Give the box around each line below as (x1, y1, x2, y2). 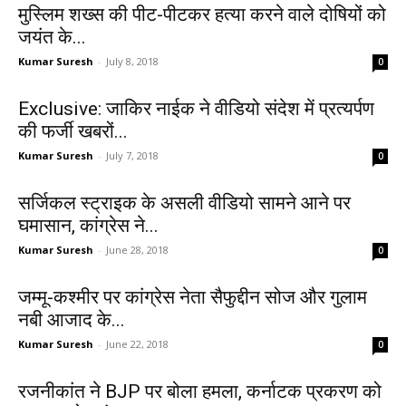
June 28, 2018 (106, 243, 169, 256)
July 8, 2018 (106, 54, 159, 68)
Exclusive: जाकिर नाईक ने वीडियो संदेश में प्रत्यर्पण (18, 98, 374, 120)
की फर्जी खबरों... (18, 121, 128, 142)
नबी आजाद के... (18, 309, 125, 331)
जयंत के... (18, 26, 86, 48)
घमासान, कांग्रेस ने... (18, 215, 159, 237)
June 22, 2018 (106, 337, 169, 351)
